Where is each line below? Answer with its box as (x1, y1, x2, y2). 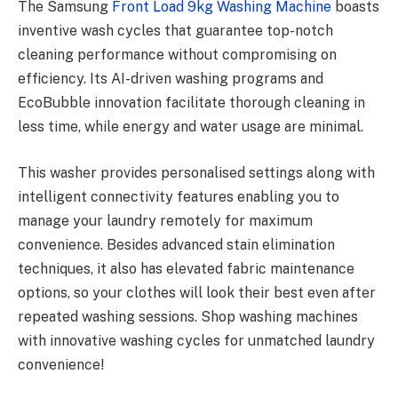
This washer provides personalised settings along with (18, 163, 375, 181)
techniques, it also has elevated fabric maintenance (18, 259, 354, 277)
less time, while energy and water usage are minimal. (18, 117, 367, 135)
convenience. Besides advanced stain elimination (18, 235, 335, 253)
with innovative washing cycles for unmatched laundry (18, 331, 375, 349)
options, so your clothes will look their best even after (18, 283, 376, 301)
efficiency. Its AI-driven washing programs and (18, 69, 323, 87)
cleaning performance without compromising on (18, 45, 337, 63)
